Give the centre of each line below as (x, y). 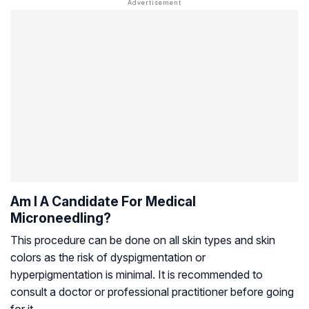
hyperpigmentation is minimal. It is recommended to (137, 275)
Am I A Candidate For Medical (103, 202)
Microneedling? (61, 218)
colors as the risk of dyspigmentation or (108, 258)
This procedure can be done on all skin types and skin (143, 240)
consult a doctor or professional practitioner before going (152, 292)
